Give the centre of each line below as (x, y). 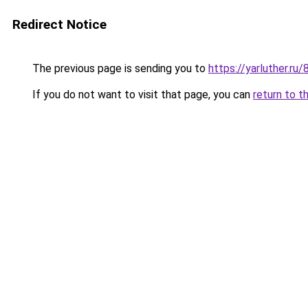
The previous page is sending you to (119, 68)
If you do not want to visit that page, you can (141, 95)
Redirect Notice (59, 24)
